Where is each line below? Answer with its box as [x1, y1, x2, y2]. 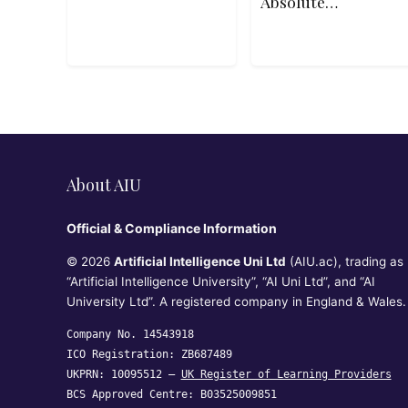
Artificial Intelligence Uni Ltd [113, 254, 286, 269]
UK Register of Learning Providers [180, 368, 392, 381]
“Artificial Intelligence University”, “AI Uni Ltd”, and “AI [66, 274, 375, 289]
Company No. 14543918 [66, 328, 194, 341]
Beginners [260, 9, 336, 30]
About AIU [66, 174, 141, 196]
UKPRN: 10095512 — [66, 368, 181, 381]
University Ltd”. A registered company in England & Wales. [66, 294, 406, 309]
